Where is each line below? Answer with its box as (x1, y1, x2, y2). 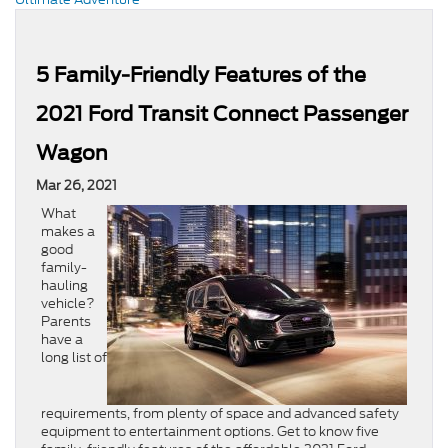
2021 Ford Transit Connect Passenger (36, 102, 408, 127)
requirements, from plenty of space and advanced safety (41, 404, 399, 424)
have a (41, 330, 83, 350)
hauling (41, 276, 88, 296)
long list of (41, 348, 107, 368)
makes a (41, 222, 95, 242)
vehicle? (41, 294, 95, 314)
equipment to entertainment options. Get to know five (41, 422, 379, 442)
